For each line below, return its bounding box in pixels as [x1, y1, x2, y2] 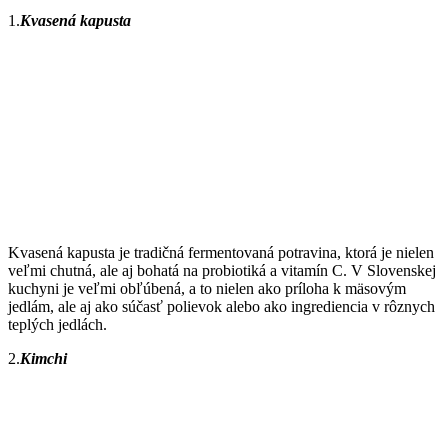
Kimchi [20, 349, 67, 367]
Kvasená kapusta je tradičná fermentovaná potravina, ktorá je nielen [8, 243, 434, 261]
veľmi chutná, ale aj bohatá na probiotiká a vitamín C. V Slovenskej [8, 261, 436, 279]
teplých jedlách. [8, 315, 107, 333]
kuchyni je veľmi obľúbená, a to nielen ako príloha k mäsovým [8, 279, 406, 297]
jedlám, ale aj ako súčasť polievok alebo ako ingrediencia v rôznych [8, 297, 435, 315]
